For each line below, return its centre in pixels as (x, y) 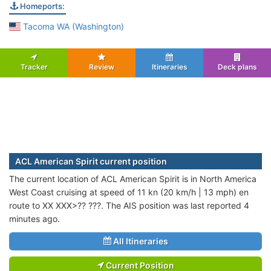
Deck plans (237, 67)
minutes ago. (34, 218)
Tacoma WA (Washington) (72, 26)
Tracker (34, 67)
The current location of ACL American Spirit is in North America (133, 178)
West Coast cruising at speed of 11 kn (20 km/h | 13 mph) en (129, 192)
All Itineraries (139, 241)
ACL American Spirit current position (91, 161)
